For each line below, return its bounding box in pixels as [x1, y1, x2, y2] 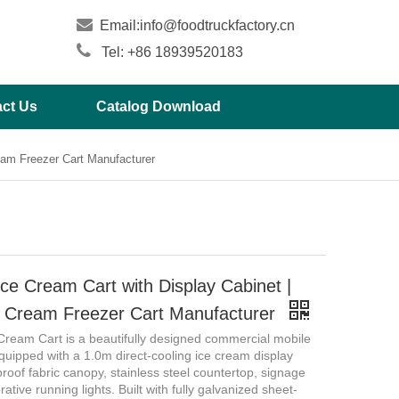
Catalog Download [96, 99, 221, 114]
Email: [96, 18, 140, 33]
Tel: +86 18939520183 [102, 45, 243, 60]
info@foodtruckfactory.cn [140, 18, 295, 33]
